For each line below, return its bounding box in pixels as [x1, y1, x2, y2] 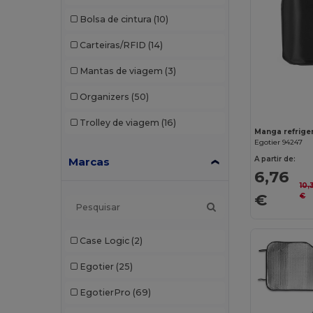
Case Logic [79, 235, 129, 247]
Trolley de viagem [79, 117, 159, 129]
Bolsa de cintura [79, 14, 152, 25]
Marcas [68, 154, 110, 168]
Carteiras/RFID [79, 40, 146, 51]
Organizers [79, 92, 129, 103]
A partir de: [254, 154, 296, 164]
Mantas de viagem [79, 66, 163, 77]
